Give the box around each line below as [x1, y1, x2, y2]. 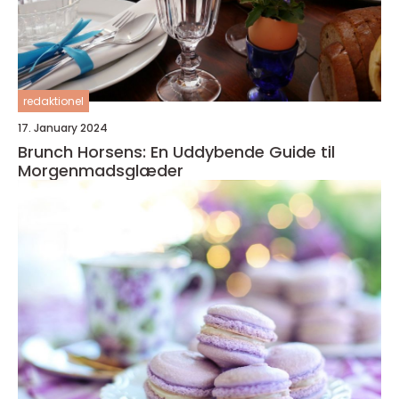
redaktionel [23, 94, 84, 110]
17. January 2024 [18, 120, 108, 136]
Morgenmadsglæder [18, 159, 183, 183]
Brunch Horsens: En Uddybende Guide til [18, 141, 335, 164]
